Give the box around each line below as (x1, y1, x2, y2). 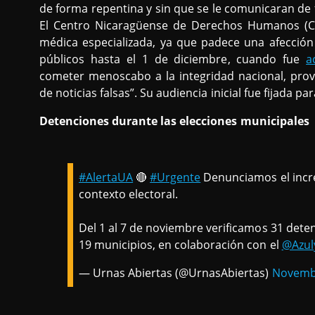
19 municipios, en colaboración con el (79, 236, 282, 252)
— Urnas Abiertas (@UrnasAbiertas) (79, 264, 272, 281)
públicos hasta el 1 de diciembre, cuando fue (39, 51, 307, 67)
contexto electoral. (79, 186, 179, 202)
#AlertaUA (79, 169, 134, 185)
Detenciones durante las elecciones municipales (39, 112, 309, 129)
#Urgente (150, 169, 201, 185)
